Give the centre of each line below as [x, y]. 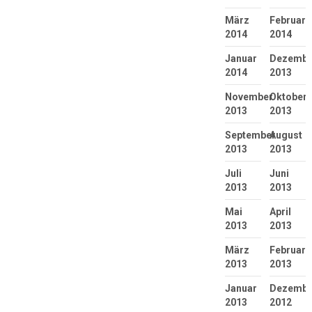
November [249, 97]
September [250, 135]
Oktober [288, 97]
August [286, 135]
